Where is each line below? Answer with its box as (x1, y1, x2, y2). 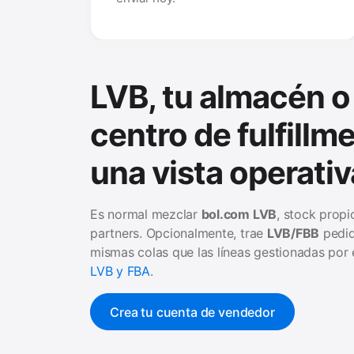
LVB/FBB (266, 225, 320, 242)
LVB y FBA (90, 263, 150, 280)
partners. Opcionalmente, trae (90, 225, 267, 242)
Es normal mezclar (90, 206, 201, 223)
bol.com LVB (201, 206, 277, 223)
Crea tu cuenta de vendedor (110, 303, 275, 320)
